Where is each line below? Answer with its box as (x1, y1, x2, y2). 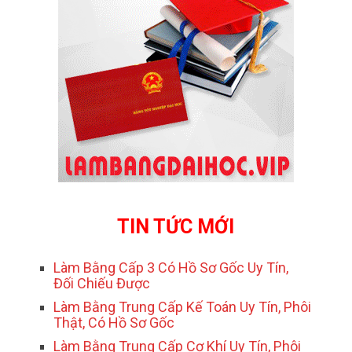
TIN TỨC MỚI (117, 215, 235, 239)
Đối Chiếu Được (53, 275, 151, 292)
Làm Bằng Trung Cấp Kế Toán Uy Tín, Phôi (53, 299, 312, 316)
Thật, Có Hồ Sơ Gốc (53, 314, 175, 332)
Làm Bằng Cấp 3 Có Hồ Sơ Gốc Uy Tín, (53, 259, 289, 277)
